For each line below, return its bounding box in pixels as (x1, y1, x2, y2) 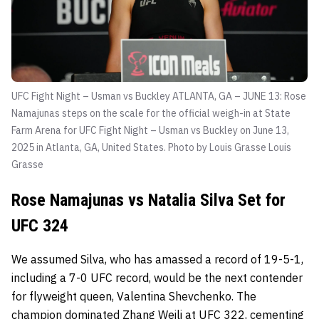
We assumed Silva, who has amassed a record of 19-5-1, (11, 251, 303, 266)
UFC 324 (11, 215, 68, 236)
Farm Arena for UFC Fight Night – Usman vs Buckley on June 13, (11, 123, 289, 137)
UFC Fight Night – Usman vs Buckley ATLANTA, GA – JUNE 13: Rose (11, 89, 306, 103)
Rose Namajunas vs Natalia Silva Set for (11, 189, 286, 210)
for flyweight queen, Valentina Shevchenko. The (11, 288, 256, 303)
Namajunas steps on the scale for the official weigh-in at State (11, 106, 291, 120)
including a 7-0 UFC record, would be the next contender (11, 270, 303, 285)
